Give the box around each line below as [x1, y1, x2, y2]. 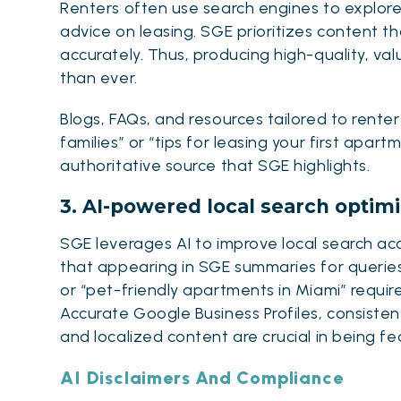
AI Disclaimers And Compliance [60, 366, 344, 388]
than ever [60, 67, 135, 88]
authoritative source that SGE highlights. [60, 155, 371, 175]
